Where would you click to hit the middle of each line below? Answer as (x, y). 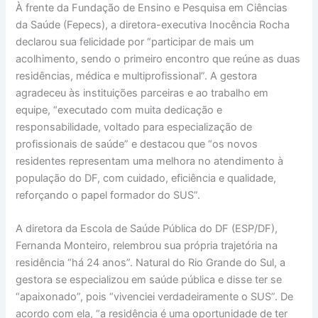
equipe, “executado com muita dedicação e (119, 110)
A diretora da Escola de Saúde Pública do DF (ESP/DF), (147, 229)
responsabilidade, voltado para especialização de (134, 127)
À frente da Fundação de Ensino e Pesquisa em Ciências (152, 8)
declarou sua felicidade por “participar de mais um (135, 42)
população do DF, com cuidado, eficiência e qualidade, (146, 179)
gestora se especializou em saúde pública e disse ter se (149, 280)
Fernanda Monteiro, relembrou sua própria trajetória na (147, 246)
